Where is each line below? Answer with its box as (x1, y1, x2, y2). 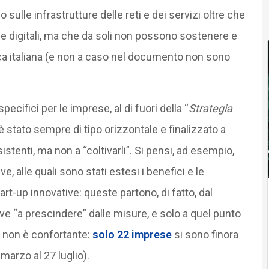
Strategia (188, 101, 232, 115)
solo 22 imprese (92, 228, 172, 241)
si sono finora (171, 228, 238, 241)
